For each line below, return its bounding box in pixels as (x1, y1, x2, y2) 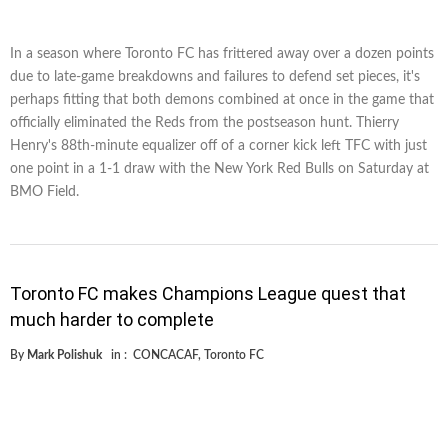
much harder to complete (10, 309, 214, 331)
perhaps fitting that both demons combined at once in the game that (10, 93, 434, 108)
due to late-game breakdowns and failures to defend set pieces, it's (10, 70, 420, 85)
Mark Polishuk (27, 349, 102, 362)
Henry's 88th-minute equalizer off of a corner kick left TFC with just (10, 139, 427, 154)
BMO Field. (10, 185, 79, 200)
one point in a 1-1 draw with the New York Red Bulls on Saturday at (10, 162, 429, 177)
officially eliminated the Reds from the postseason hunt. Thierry (10, 116, 399, 131)
